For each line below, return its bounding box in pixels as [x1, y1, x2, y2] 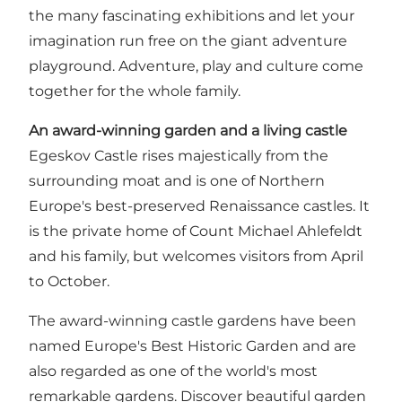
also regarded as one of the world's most [29, 362, 318, 380]
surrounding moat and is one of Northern [29, 171, 325, 189]
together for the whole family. [29, 82, 240, 100]
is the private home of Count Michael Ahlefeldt [29, 222, 363, 240]
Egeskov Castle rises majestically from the [29, 146, 328, 164]
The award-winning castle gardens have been [29, 311, 356, 329]
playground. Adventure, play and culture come [29, 57, 363, 74]
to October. [29, 272, 109, 290]
